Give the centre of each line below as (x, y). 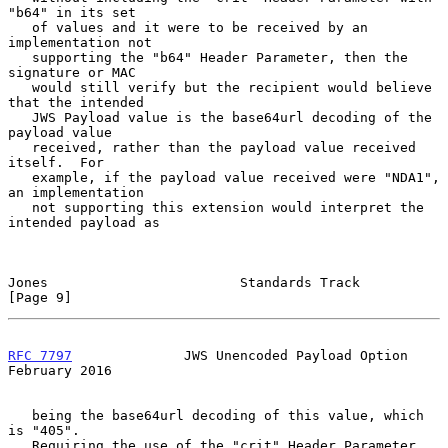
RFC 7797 (40, 355)
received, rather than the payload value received (20, 147)
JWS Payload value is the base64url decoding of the (20, 117)
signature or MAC (72, 72)
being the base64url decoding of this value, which (20, 415)
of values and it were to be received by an (20, 27)
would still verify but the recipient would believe (20, 87)
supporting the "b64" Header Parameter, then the (20, 57)
